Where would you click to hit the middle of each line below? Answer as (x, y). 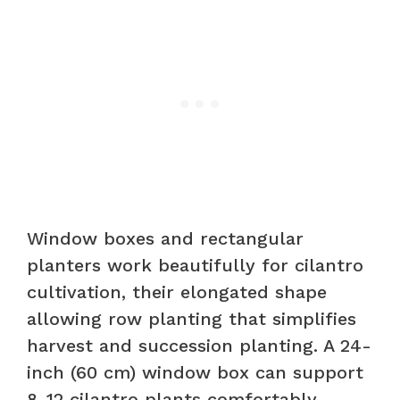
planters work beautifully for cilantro (195, 265)
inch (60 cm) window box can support (195, 372)
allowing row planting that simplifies (192, 318)
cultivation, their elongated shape (177, 292)
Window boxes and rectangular (165, 238)
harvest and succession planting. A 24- (199, 345)
